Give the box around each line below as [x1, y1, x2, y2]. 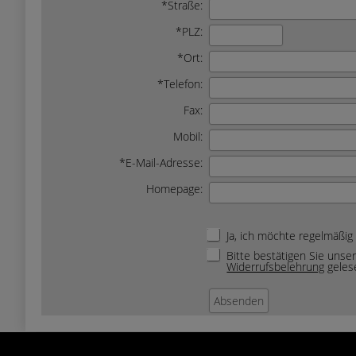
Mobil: [173, 129, 203, 144]
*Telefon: [157, 76, 203, 91]
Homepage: [146, 181, 203, 196]
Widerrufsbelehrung [226, 259, 325, 275]
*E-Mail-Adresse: [119, 155, 203, 170]
